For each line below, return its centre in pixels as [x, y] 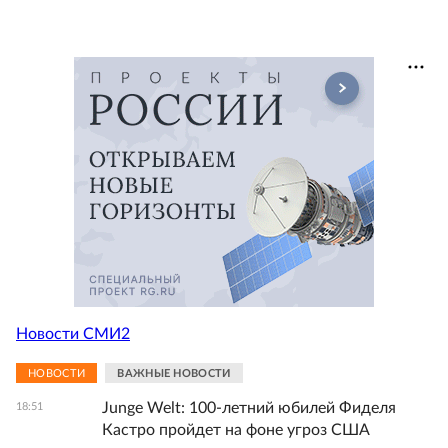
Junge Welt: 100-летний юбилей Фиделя [249, 408]
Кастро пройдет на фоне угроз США [236, 430]
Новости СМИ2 [73, 333]
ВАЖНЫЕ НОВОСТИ [174, 373]
